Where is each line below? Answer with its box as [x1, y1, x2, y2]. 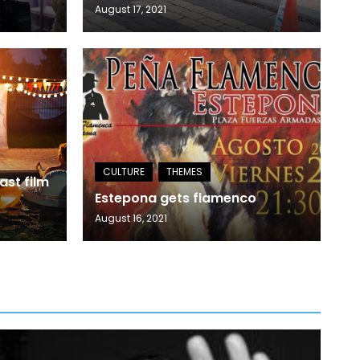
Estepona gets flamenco [94, 189, 256, 207]
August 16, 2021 [94, 211, 167, 225]
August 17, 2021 [94, 2, 166, 16]
